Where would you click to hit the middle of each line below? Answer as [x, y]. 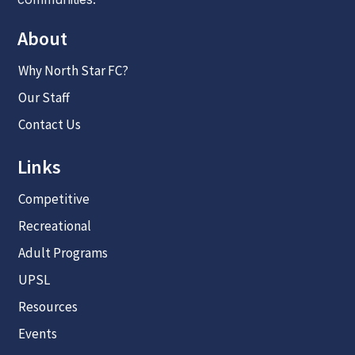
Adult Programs [63, 252]
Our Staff [44, 97]
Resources [48, 306]
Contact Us [49, 124]
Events [37, 333]
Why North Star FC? [73, 70]
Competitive [53, 198]
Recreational [54, 225]
